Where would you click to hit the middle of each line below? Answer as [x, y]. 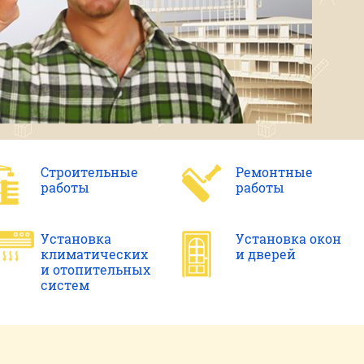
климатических [94, 254]
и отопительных [95, 269]
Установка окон [288, 238]
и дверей [265, 254]
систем [65, 285]
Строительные [89, 172]
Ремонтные [274, 172]
